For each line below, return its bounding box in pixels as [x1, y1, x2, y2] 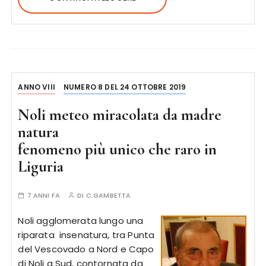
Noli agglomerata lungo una [18, 214, 144, 227]
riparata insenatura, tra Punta [18, 229, 155, 241]
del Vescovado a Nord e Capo [18, 243, 154, 255]
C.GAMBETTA [85, 191, 131, 200]
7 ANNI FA [27, 191, 60, 200]
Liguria [18, 157, 64, 176]
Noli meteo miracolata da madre [18, 105, 222, 125]
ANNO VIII [18, 82, 55, 92]
